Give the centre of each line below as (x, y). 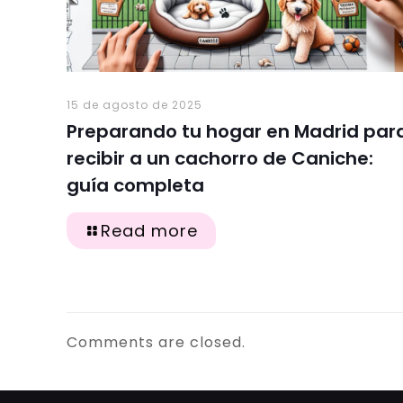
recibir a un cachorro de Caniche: (220, 158)
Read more (149, 230)
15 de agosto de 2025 (134, 104)
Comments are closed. (156, 342)
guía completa (135, 185)
